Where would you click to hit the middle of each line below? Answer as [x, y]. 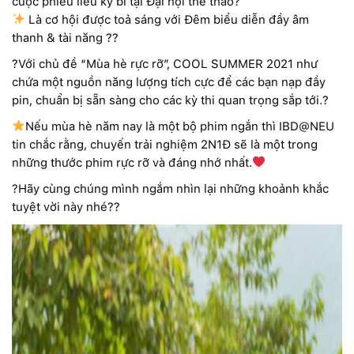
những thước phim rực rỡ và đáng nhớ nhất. [132, 162]
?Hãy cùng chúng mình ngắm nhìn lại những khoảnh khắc [170, 188]
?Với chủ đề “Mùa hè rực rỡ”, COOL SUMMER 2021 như [165, 64]
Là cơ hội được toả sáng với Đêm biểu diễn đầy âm [168, 19]
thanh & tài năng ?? [65, 38]
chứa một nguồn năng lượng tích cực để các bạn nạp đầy [169, 82]
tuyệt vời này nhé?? [66, 207]
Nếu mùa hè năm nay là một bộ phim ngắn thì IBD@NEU [180, 126]
